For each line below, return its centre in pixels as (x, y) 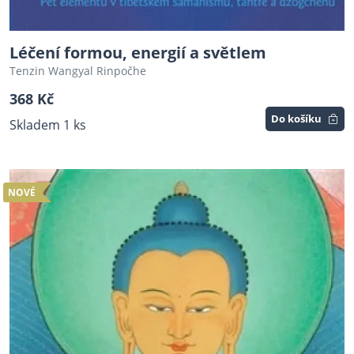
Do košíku (297, 119)
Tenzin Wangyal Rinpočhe (78, 71)
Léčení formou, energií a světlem (138, 53)
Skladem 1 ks (48, 125)
